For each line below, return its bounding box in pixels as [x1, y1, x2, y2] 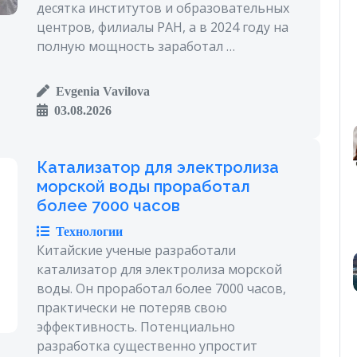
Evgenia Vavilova [49, 84, 150, 97]
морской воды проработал [37, 176, 250, 196]
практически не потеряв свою [37, 298, 227, 316]
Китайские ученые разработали [37, 241, 236, 259]
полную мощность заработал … [37, 37, 235, 55]
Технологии [49, 224, 123, 237]
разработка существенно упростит [37, 336, 257, 355]
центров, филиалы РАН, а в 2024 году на [37, 18, 288, 36]
